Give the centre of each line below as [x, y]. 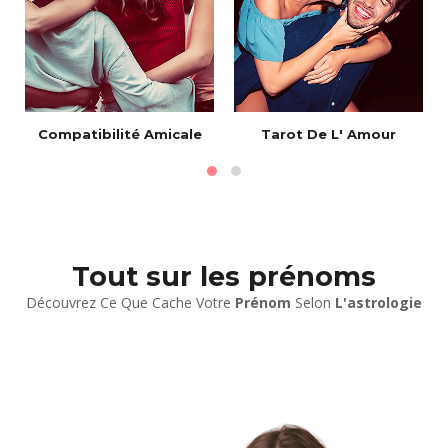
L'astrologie [378, 302]
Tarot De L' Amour [328, 133]
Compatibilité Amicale [119, 133]
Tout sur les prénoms [224, 276]
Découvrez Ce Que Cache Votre [130, 302]
